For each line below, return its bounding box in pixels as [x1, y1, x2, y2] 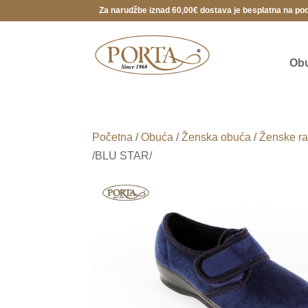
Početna [92, 131, 133, 143]
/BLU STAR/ [92, 150, 153, 162]
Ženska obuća [181, 131, 252, 143]
